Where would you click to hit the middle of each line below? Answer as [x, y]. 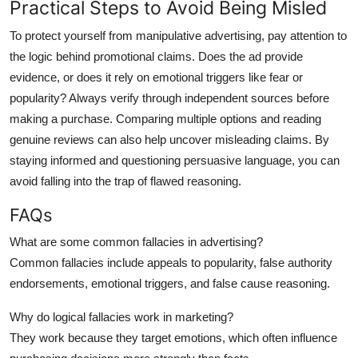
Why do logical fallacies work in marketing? [121, 316]
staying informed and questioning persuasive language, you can [175, 160]
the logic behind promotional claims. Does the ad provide [156, 56]
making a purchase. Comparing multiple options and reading [165, 118]
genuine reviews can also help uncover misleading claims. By [169, 139]
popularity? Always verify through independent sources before [169, 97]
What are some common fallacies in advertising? [136, 241]
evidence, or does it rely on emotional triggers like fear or [156, 77]
